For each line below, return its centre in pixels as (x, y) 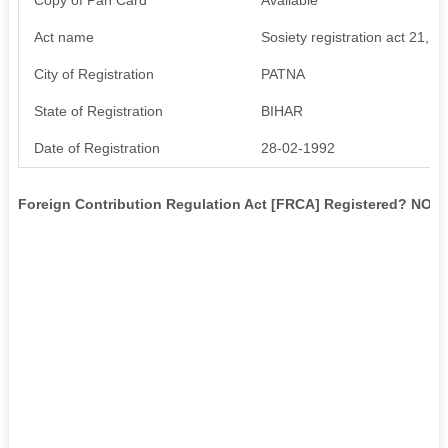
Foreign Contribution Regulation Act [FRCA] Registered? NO (224, 203)
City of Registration (93, 73)
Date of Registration (96, 147)
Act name (63, 36)
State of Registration (98, 110)
